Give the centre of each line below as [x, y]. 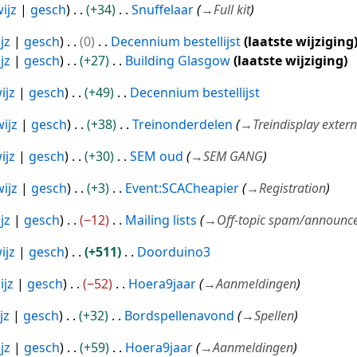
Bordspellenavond [179, 316]
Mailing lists [161, 220]
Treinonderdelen [182, 125]
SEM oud [156, 157]
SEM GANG [233, 157]
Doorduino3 [173, 252]
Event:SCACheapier [182, 188]
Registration [292, 188]
